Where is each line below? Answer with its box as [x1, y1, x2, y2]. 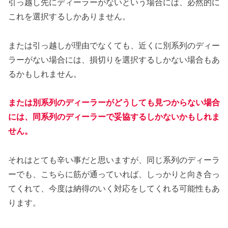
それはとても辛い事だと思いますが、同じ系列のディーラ [8, 156, 220, 165]
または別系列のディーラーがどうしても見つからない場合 [8, 98, 220, 107]
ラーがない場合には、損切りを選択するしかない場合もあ [8, 55, 220, 64]
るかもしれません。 [8, 69, 81, 78]
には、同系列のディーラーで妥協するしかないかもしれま [8, 112, 220, 122]
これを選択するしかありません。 [8, 12, 130, 21]
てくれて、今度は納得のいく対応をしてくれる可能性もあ [8, 184, 220, 193]
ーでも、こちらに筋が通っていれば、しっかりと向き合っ [8, 170, 220, 179]
